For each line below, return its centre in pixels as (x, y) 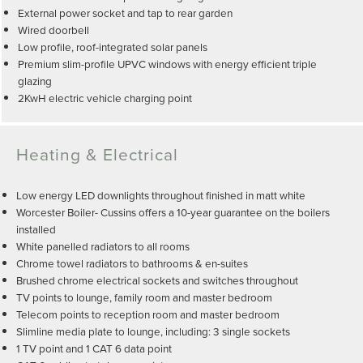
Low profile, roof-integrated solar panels (113, 47)
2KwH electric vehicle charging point (105, 98)
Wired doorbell (53, 30)
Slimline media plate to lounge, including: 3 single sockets (153, 331)
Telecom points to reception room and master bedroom (148, 314)
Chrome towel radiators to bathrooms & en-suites (132, 263)
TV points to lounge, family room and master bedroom (144, 297)
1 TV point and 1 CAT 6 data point (94, 348)
